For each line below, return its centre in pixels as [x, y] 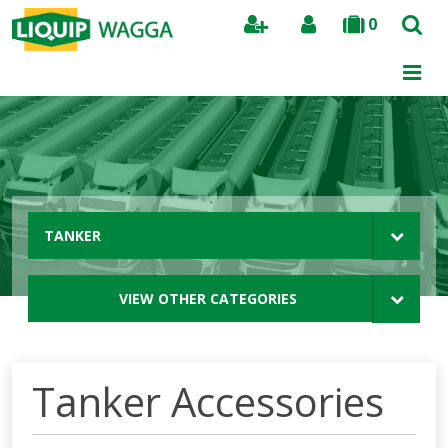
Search [397, 66]
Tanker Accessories [208, 401]
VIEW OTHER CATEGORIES [208, 298]
